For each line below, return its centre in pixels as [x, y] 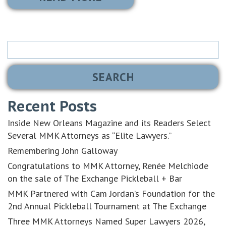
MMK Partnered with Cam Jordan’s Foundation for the [111, 194]
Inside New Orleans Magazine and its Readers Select [109, 123]
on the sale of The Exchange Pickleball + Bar [95, 179]
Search [20, 42]
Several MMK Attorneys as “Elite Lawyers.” [90, 136]
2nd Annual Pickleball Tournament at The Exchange [107, 206]
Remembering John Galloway [63, 151]
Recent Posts [52, 106]
